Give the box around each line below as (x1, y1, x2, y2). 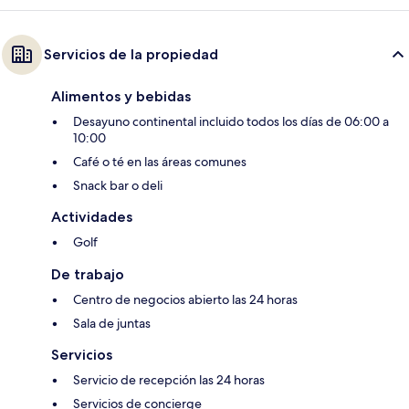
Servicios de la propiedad (44, 46, 218, 64)
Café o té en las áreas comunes (73, 153, 246, 171)
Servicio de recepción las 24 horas (73, 372, 265, 389)
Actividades (51, 208, 132, 226)
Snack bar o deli (73, 177, 163, 194)
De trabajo (51, 266, 124, 284)
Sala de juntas (73, 315, 151, 332)
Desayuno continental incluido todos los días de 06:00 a (73, 113, 389, 131)
